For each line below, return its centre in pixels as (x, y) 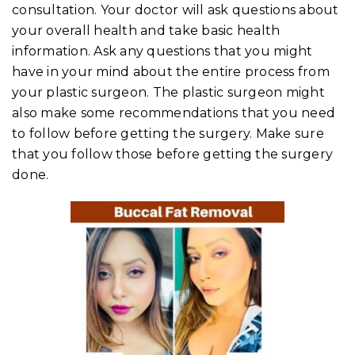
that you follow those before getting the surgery (172, 154)
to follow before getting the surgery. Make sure (168, 133)
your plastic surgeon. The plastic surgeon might (168, 92)
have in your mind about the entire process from (171, 71)
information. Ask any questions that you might (162, 51)
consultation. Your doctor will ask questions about (176, 10)
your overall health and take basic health (146, 30)
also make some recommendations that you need (174, 113)
